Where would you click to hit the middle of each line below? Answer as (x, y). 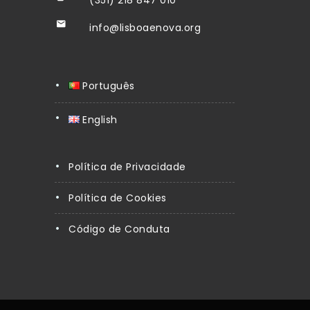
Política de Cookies (118, 198)
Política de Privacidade (127, 166)
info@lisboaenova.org (145, 27)
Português (109, 85)
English (100, 119)
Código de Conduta (119, 229)
